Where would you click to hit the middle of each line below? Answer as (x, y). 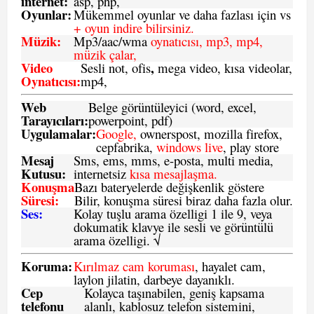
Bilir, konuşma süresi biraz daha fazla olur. (184, 200)
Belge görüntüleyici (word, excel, (172, 107)
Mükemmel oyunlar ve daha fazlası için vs (182, 14)
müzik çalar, (105, 54)
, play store (251, 147)
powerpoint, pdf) (130, 120)
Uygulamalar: (59, 134)
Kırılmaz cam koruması (134, 266)
